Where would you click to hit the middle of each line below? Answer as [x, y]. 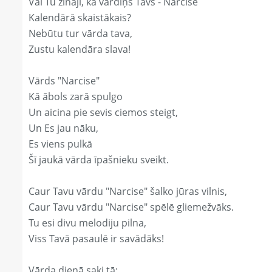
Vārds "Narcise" [64, 81]
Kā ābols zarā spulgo [76, 97]
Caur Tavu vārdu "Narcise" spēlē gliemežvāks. [131, 207]
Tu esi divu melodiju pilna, [87, 223]
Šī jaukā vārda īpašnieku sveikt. [99, 160]
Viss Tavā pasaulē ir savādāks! [96, 239]
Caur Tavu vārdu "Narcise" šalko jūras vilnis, [128, 192]
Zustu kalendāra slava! [80, 49]
